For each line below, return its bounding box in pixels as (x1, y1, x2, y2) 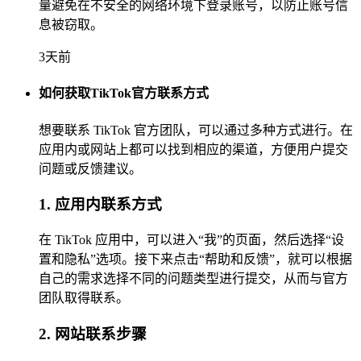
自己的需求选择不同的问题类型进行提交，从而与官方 (39, 272, 348, 286)
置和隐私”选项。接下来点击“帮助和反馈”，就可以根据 (39, 252, 352, 267)
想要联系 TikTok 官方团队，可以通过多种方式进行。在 (39, 122, 353, 137)
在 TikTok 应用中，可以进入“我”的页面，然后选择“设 (39, 233, 344, 247)
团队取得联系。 (39, 291, 129, 305)
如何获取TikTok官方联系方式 (39, 86, 209, 101)
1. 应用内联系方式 (39, 196, 162, 214)
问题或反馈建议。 (39, 161, 142, 176)
